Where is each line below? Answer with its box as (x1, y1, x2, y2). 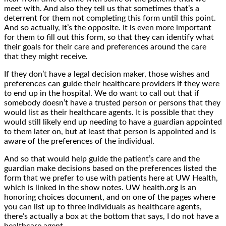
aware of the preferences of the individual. (4, 137, 154, 145)
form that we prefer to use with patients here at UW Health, (4, 174, 218, 182)
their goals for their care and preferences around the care (4, 42, 206, 51)
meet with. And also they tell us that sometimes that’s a (4, 4, 199, 13)
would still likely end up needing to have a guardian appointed (4, 118, 222, 126)
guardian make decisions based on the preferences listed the (4, 164, 216, 173)
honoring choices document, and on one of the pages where (4, 193, 215, 201)
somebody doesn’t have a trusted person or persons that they (4, 98, 220, 107)
